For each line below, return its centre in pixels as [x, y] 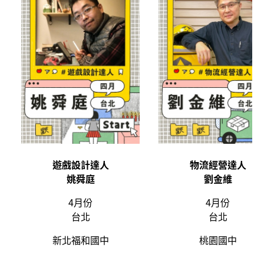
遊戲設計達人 [80, 164]
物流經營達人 [218, 164]
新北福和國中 [80, 240]
